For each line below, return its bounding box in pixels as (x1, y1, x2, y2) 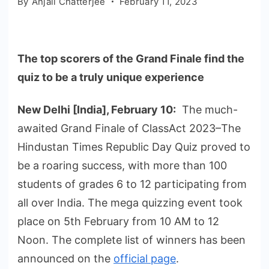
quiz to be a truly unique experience (17, 70, 204, 83)
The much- (176, 103, 238, 116)
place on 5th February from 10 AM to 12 (17, 215, 219, 228)
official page (113, 252, 176, 265)
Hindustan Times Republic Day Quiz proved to (17, 141, 250, 154)
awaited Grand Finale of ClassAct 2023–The (17, 122, 241, 135)
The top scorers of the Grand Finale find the (17, 52, 244, 65)
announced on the (17, 252, 113, 265)
